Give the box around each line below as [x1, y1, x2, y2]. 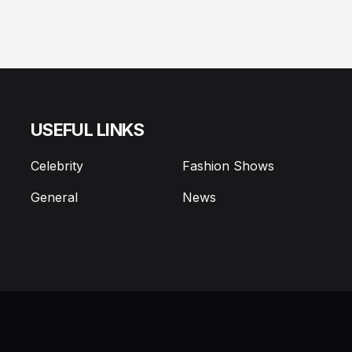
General [30, 189, 78, 206]
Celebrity [30, 158, 83, 174]
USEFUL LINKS [30, 119, 145, 141]
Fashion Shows [181, 158, 274, 174]
